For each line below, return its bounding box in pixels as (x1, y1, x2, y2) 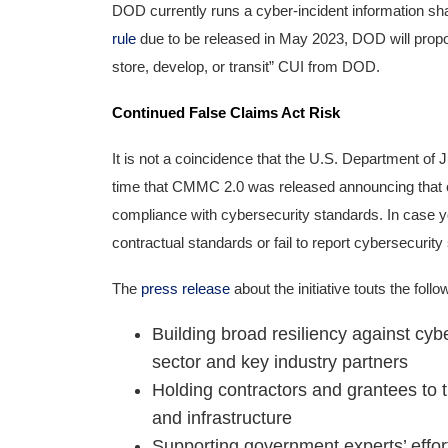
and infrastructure (152, 408, 292, 428)
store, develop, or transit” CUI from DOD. (112, 59, 380, 75)
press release (141, 281, 230, 297)
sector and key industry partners (152, 352, 408, 372)
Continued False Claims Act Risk (112, 105, 340, 121)
